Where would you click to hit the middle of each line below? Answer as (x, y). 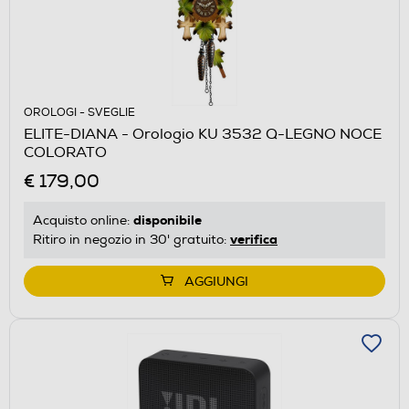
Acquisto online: (83, 220)
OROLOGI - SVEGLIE (79, 112)
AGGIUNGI (216, 281)
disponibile (168, 220)
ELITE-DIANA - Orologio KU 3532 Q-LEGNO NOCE (203, 134)
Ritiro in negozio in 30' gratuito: (131, 239)
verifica (254, 239)
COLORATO (65, 152)
